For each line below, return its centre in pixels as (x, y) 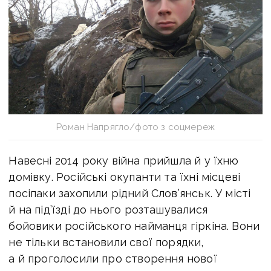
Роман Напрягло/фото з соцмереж (135, 127)
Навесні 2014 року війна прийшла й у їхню (124, 160)
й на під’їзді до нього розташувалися (108, 209)
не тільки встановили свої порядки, (106, 242)
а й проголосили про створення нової (113, 258)
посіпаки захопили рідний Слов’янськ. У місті (130, 193)
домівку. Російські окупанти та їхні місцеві (125, 177)
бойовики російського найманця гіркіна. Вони (134, 226)
